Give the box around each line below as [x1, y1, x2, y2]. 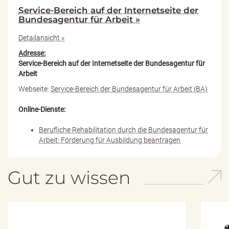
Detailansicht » [18, 33, 64, 42]
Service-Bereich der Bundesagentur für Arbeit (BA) [51, 84, 208, 93]
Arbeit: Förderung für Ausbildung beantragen [39, 135, 180, 144]
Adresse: [18, 49, 45, 57]
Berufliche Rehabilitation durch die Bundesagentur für [39, 125, 208, 134]
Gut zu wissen [8, 166, 131, 189]
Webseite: [18, 84, 51, 93]
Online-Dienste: [18, 105, 65, 113]
